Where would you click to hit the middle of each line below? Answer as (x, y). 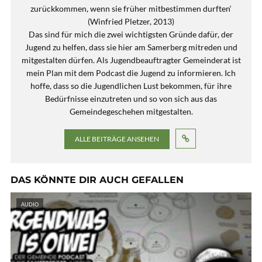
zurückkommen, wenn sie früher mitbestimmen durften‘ (131, 8)
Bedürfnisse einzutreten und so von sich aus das (131, 99)
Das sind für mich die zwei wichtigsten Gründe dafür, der (131, 34)
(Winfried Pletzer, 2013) (131, 21)
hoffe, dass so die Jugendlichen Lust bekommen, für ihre (131, 86)
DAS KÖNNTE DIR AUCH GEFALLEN (97, 180)
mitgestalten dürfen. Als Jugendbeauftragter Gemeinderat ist (131, 60)
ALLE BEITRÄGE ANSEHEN (117, 139)
